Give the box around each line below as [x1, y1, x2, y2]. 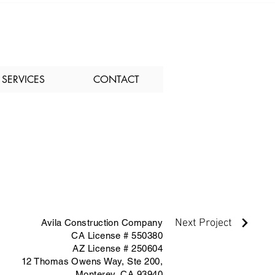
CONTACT [93, 73, 139, 86]
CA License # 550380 [71, 230, 163, 241]
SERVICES [2, 73, 45, 86]
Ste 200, [127, 255, 163, 266]
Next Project [175, 216, 232, 230]
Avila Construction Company [41, 217, 163, 228]
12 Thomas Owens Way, [21, 255, 128, 266]
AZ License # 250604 [72, 242, 163, 254]
